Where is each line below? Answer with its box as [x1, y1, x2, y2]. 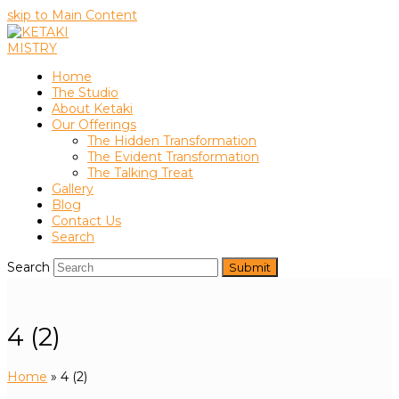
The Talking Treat [87, 165, 193, 181]
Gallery [52, 181, 94, 197]
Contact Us [52, 213, 121, 229]
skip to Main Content [7, 7, 137, 23]
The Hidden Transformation [87, 133, 256, 149]
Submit [229, 260, 271, 274]
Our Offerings [52, 117, 136, 133]
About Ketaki [52, 101, 133, 117]
